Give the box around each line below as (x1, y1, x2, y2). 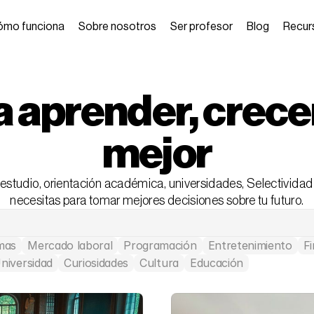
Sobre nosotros (78, 20, 156, 32)
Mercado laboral (27, 238, 113, 252)
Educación (189, 256, 243, 270)
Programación (123, 238, 197, 252)
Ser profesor (170, 20, 233, 32)
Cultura (139, 256, 179, 270)
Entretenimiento (207, 238, 292, 252)
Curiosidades (63, 256, 129, 270)
